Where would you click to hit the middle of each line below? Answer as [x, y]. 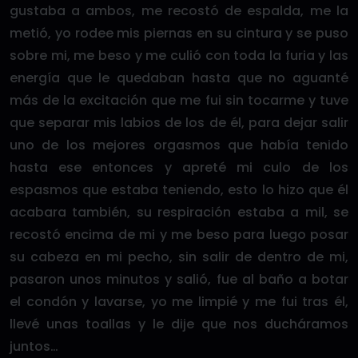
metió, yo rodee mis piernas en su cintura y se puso [179, 33]
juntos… [34, 346]
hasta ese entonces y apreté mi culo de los [179, 167]
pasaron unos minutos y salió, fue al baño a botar [179, 279]
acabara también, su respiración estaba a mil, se [179, 212]
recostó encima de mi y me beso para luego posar [179, 235]
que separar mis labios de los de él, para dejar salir [179, 123]
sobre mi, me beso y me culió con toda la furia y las [179, 56]
